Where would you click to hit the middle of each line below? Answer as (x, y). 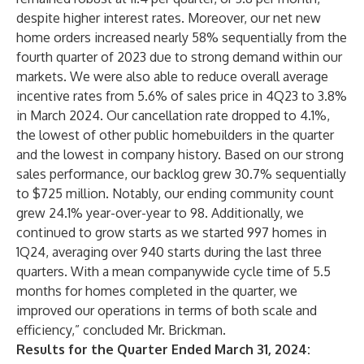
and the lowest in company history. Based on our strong (180, 154)
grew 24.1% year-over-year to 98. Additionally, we (160, 213)
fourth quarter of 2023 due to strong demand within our (179, 57)
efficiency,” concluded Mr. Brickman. (121, 330)
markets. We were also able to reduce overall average (172, 76)
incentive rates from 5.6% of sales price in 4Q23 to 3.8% (182, 96)
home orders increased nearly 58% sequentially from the (182, 37)
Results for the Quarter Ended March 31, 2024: (163, 349)
